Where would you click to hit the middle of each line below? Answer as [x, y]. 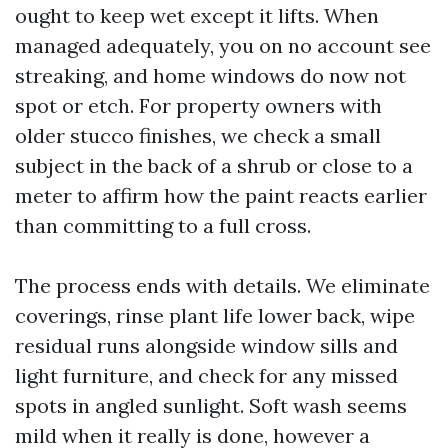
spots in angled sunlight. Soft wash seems [211, 405]
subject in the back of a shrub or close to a [214, 165]
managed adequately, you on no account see [223, 45]
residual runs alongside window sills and [206, 345]
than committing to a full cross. [163, 225]
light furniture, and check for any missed [206, 375]
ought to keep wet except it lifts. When [197, 15]
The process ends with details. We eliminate [222, 285]
